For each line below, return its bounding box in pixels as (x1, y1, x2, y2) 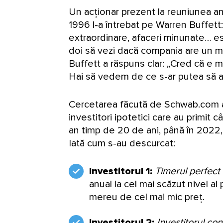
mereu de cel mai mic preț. (89, 191, 205, 203)
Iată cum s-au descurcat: (69, 137, 175, 149)
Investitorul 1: (89, 165, 155, 177)
